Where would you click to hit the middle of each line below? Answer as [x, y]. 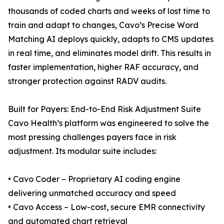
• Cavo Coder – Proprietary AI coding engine [94, 179]
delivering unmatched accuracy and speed [92, 193]
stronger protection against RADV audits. [87, 81]
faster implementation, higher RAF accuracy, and [103, 67]
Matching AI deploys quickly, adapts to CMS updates [111, 39]
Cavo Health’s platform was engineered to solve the [108, 123]
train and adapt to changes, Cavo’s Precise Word [103, 25]
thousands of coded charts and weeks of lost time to [109, 11]
